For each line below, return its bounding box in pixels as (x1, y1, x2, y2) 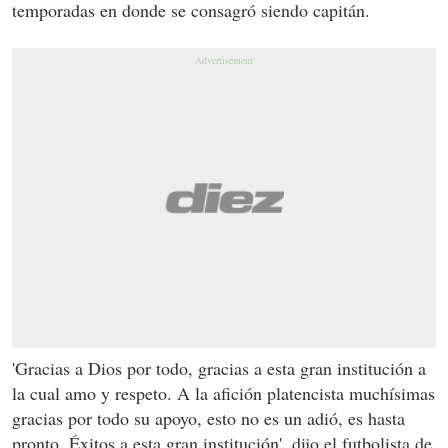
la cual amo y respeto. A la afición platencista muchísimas (12, 381, 435, 406)
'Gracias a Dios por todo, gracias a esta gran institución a (12, 356, 426, 381)
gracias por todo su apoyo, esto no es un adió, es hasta (12, 406, 405, 431)
